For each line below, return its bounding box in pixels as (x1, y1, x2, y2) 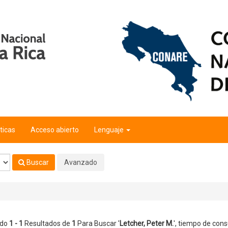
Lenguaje (94, 125, 125, 134)
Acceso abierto (31, 125, 79, 134)
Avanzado (64, 158, 97, 166)
